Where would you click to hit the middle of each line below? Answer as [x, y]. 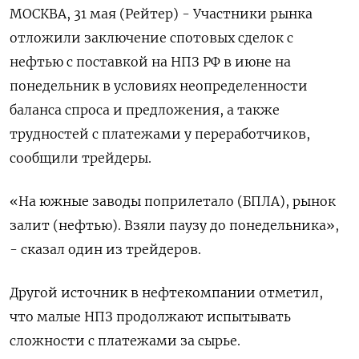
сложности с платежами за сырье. [125, 340]
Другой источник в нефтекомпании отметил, [166, 292]
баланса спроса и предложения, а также [145, 109]
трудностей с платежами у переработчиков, [160, 133]
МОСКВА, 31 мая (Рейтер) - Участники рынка [161, 13]
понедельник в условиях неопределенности [159, 85]
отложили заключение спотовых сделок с [151, 37]
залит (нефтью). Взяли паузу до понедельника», [174, 225]
